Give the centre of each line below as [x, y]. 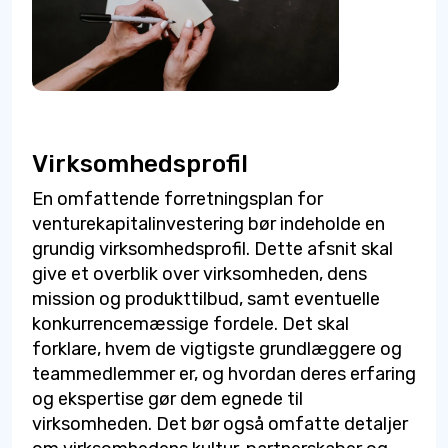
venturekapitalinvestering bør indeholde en [208, 223]
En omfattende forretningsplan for [177, 198]
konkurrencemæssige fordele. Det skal [190, 323]
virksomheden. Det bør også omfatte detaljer [220, 423]
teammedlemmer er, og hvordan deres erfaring [224, 373]
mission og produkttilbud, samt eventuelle [206, 298]
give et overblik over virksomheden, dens [199, 273]
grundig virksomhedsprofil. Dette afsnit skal [212, 248]
